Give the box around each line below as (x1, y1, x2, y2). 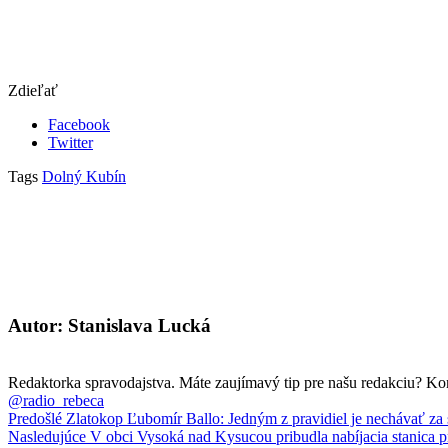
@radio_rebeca (8, 391, 104, 409)
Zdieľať (8, 82, 58, 100)
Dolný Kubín (42, 168, 126, 186)
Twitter (48, 134, 93, 152)
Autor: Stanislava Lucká (8, 315, 211, 337)
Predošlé (8, 409, 62, 427)
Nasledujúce (8, 427, 86, 445)
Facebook (48, 116, 110, 134)
